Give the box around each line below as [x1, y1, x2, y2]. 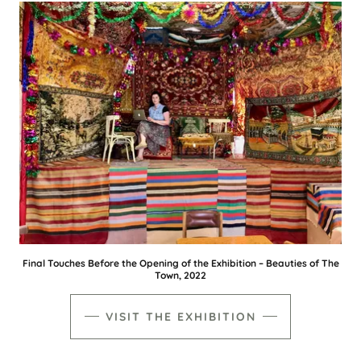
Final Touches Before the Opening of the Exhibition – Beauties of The [22, 256, 339, 269]
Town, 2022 [155, 268, 206, 281]
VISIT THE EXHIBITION [105, 309, 256, 324]
